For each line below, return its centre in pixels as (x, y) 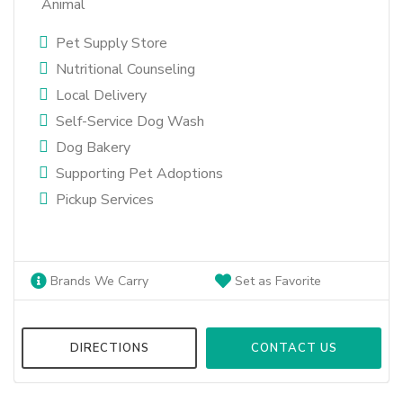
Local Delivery (101, 95)
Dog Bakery (93, 148)
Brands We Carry (98, 281)
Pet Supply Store (112, 43)
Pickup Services (105, 200)
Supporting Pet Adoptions (139, 174)
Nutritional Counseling (125, 69)
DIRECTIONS (109, 348)
